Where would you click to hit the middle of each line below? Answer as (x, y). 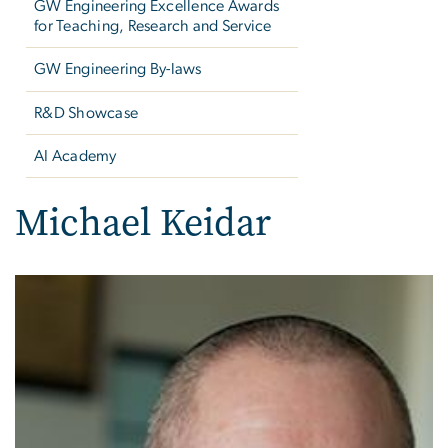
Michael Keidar (143, 223)
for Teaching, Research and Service (153, 26)
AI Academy (75, 156)
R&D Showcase (86, 112)
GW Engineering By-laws (118, 69)
